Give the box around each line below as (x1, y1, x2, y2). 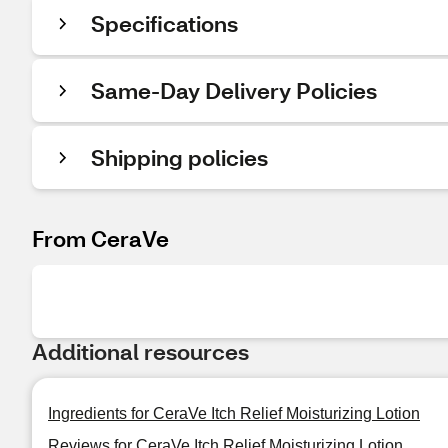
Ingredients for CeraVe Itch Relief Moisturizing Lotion (48, 405, 420, 422)
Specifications (91, 9, 238, 38)
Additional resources (32, 337, 249, 366)
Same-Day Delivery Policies (91, 76, 377, 105)
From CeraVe (32, 224, 169, 253)
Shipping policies (91, 143, 268, 172)
